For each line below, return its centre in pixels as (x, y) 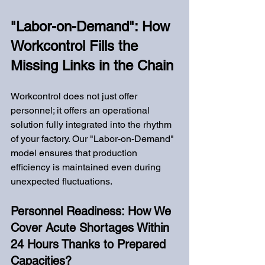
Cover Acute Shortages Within (92, 228)
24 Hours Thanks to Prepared (90, 244)
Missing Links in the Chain (92, 65)
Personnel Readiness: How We (93, 211)
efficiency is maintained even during (87, 167)
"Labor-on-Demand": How (92, 26)
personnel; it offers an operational (81, 110)
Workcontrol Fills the (76, 46)
